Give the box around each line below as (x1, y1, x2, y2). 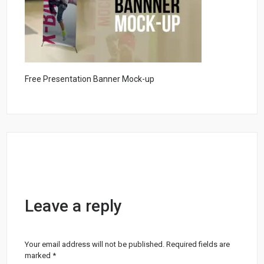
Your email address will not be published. (25, 239, 165, 249)
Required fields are (166, 239, 230, 249)
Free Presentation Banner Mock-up (25, 74, 155, 84)
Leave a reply (25, 196, 123, 216)
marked (25, 250, 53, 260)
